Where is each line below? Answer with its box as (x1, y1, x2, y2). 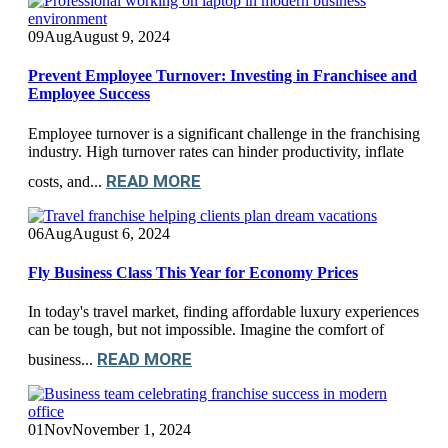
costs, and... (28, 172, 106, 190)
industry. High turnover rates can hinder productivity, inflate (28, 142, 404, 160)
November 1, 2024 (72, 421, 191, 439)
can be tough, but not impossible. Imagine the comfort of (28, 321, 384, 339)
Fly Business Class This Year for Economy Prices (28, 263, 358, 281)
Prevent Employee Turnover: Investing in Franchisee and (28, 67, 417, 85)
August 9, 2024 (72, 28, 170, 46)
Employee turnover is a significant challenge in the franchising (28, 124, 420, 142)
